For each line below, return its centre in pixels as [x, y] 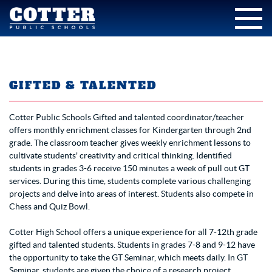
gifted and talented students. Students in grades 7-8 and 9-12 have [132, 245]
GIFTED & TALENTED [83, 85]
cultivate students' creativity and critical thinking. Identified [121, 155]
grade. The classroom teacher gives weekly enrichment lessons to [130, 143]
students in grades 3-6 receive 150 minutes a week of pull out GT [129, 168]
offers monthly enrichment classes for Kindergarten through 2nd [130, 130]
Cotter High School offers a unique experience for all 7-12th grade [133, 232]
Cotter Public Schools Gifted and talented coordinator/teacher [127, 117]
